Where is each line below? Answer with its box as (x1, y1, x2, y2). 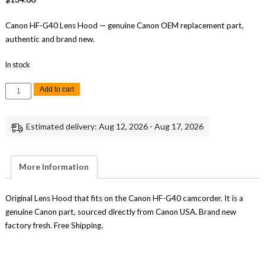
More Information (19, 161, 89, 172)
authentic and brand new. (5, 34, 95, 44)
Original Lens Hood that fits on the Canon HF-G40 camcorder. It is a (5, 193, 243, 203)
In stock (5, 60, 30, 70)
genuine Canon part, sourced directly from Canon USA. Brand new (5, 206, 236, 216)
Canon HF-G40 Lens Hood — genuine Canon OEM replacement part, (5, 20, 244, 30)
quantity (4, 147, 31, 157)
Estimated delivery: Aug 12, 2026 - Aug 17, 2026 (25, 121, 203, 132)
